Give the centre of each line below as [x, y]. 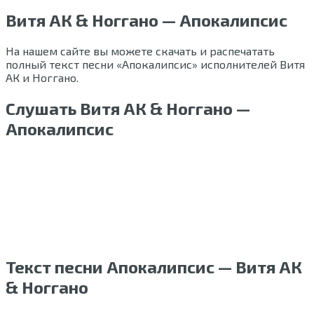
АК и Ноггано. [42, 77]
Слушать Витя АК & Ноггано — [128, 108]
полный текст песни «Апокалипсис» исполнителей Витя [155, 64]
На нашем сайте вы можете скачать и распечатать [140, 50]
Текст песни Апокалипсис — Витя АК [154, 266]
